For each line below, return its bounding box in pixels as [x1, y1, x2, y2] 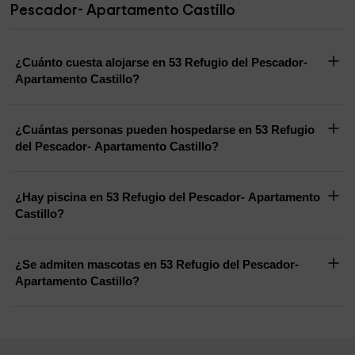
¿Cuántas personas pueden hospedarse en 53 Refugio [15, 123, 315, 137]
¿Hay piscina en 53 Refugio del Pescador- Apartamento [15, 190, 321, 204]
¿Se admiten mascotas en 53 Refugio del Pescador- [15, 258, 300, 272]
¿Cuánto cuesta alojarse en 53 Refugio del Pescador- [15, 55, 308, 70]
